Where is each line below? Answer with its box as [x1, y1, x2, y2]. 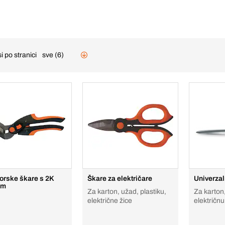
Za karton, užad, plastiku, [87, 188, 167, 195]
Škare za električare [87, 175, 153, 182]
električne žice [87, 197, 133, 204]
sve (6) [42, 51, 64, 59]
